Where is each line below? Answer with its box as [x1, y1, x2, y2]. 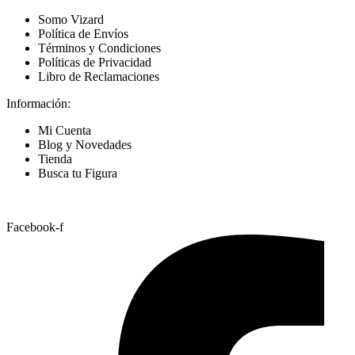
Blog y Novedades [38, 138, 132, 152]
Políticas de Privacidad [38, 55, 151, 70]
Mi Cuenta [38, 124, 91, 138]
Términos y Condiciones [38, 41, 161, 55]
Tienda [38, 152, 72, 166]
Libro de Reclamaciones [38, 70, 159, 84]
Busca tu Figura [38, 166, 117, 181]
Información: [6, 97, 71, 111]
